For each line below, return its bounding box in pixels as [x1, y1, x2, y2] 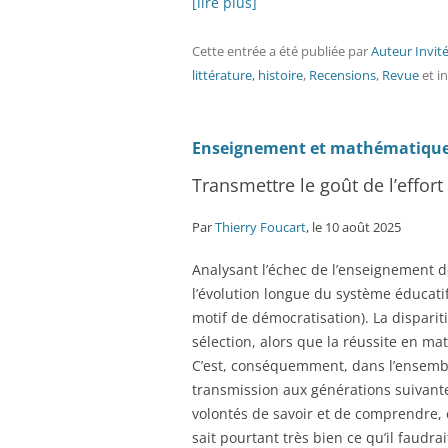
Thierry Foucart [215, 218, 306, 236]
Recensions [309, 66, 376, 84]
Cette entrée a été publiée [192, 42, 348, 60]
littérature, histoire [192, 66, 303, 84]
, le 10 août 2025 [306, 218, 401, 236]
